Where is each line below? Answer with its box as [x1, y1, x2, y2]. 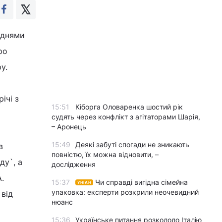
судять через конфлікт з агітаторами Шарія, [52, 112, 200, 121]
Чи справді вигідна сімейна [95, 178, 188, 186]
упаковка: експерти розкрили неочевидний [52, 188, 199, 196]
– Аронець [52, 122, 86, 131]
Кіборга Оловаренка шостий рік [75, 103, 183, 111]
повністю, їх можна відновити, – [52, 150, 159, 159]
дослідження [52, 160, 96, 168]
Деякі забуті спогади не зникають [75, 140, 189, 149]
